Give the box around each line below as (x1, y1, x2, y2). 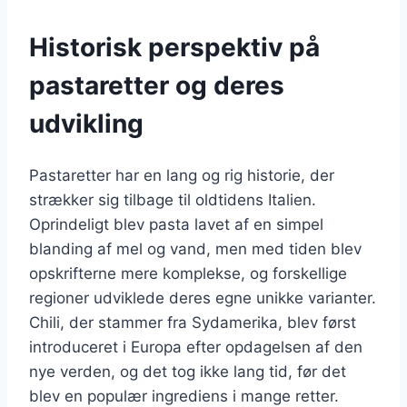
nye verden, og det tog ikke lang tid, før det (29, 362, 346, 381)
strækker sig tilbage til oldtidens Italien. (29, 190, 316, 209)
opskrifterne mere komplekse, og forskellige (29, 263, 347, 283)
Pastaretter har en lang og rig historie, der (29, 165, 334, 184)
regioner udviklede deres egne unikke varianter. (29, 288, 376, 307)
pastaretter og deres (29, 69, 284, 101)
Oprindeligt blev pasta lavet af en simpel (29, 214, 323, 233)
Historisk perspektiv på (29, 31, 320, 63)
